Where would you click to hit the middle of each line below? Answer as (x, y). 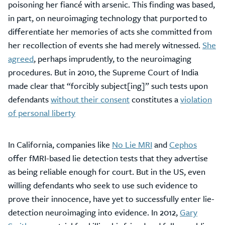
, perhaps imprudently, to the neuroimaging (113, 59)
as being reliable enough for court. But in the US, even (107, 172)
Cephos (183, 144)
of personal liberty (42, 113)
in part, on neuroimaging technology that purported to (108, 18)
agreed (21, 59)
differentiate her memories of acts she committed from (110, 31)
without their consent (90, 99)
